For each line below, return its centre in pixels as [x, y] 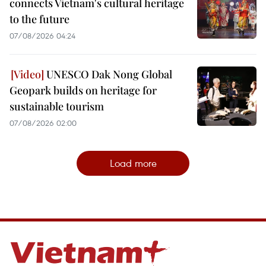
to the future [39, 19]
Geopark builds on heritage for [83, 90]
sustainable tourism [57, 106]
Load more [133, 163]
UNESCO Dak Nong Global [108, 74]
